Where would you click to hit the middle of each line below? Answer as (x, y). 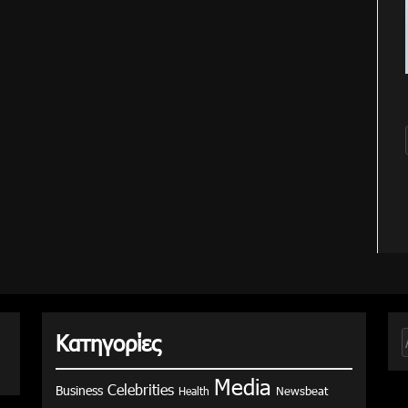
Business (79, 390)
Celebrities (141, 389)
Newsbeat (302, 390)
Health (194, 390)
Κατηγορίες (108, 342)
